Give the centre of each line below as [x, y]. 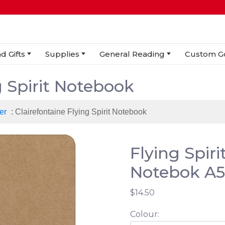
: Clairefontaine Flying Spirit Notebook [78, 111]
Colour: [145, 214]
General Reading [132, 54]
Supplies [62, 54]
